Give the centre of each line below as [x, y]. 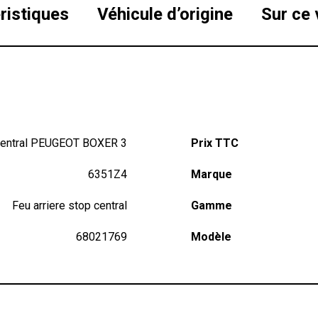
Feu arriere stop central [69, 205]
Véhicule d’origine [165, 14]
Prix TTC [214, 143]
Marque [211, 174]
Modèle [211, 237]
